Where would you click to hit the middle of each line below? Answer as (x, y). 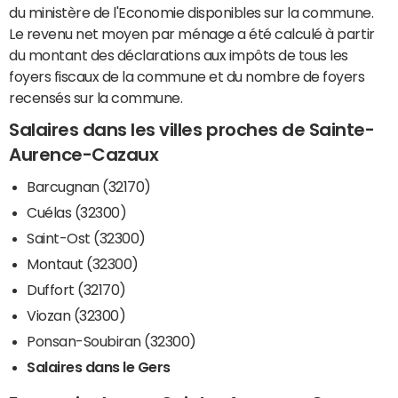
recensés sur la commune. (96, 98)
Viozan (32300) (76, 315)
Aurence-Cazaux (84, 155)
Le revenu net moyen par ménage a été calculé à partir (192, 34)
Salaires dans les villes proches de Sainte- (192, 130)
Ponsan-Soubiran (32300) (111, 341)
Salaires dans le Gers (99, 366)
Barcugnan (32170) (89, 186)
